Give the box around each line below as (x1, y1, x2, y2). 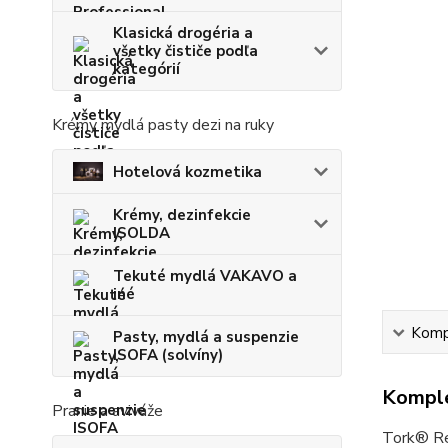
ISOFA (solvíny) (113, 345, 223, 366)
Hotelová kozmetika (113, 161, 262, 182)
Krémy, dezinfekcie (113, 205, 251, 226)
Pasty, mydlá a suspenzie (113, 327, 299, 348)
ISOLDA (113, 223, 170, 244)
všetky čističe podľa (113, 41, 258, 62)
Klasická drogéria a (113, 23, 253, 44)
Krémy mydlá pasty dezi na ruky (52, 114, 274, 137)
